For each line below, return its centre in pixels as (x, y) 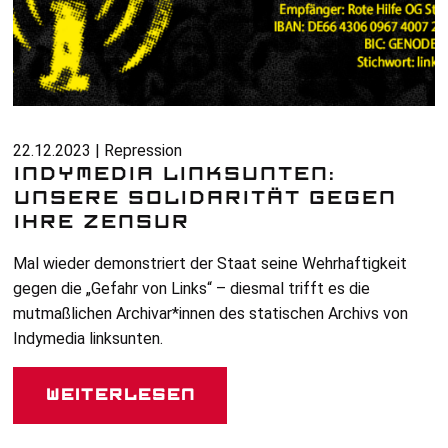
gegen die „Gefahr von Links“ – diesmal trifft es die (192, 289)
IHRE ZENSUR (101, 223)
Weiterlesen (120, 395)
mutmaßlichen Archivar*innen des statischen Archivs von (211, 314)
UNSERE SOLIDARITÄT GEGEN (205, 199)
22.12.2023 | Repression (98, 151)
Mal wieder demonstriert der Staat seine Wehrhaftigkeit (210, 264)
